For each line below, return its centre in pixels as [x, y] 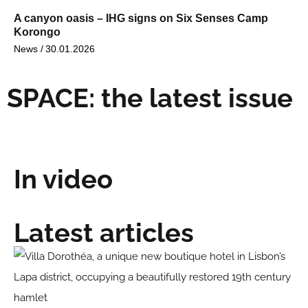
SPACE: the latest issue [150, 98]
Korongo [37, 32]
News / [29, 48]
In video [63, 179]
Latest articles [104, 232]
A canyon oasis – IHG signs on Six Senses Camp [141, 18]
